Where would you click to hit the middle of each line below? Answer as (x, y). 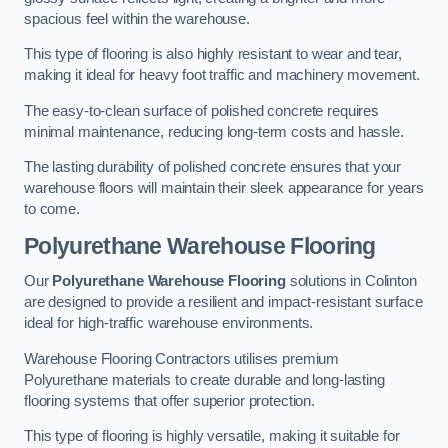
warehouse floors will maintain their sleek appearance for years (224, 188)
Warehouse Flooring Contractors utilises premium (182, 358)
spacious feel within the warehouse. (137, 18)
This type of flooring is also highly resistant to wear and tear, (213, 54)
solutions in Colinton (351, 281)
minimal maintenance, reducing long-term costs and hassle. (214, 131)
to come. (52, 209)
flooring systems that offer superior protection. (170, 400)
